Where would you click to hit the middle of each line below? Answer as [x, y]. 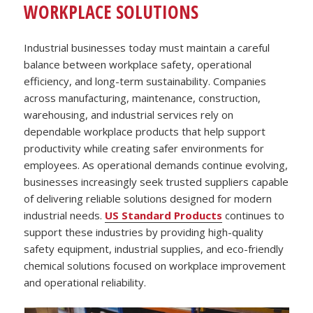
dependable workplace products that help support [145, 132]
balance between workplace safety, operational [138, 65]
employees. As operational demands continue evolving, [156, 165]
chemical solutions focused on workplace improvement [155, 266]
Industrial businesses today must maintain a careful [147, 48]
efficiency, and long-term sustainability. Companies [145, 81]
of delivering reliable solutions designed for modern [148, 199]
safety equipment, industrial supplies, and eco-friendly [154, 249]
